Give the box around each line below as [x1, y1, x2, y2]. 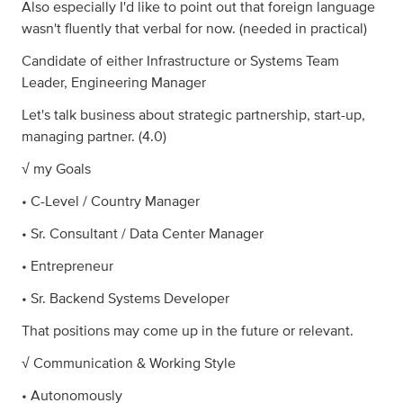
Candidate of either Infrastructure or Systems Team [22, 54, 339, 69]
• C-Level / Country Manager [22, 194, 200, 210]
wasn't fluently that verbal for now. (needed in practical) [22, 22, 367, 37]
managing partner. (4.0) [22, 130, 166, 145]
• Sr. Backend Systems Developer [22, 291, 229, 307]
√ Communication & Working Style [22, 356, 236, 372]
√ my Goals [22, 162, 91, 177]
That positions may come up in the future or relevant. [22, 324, 354, 339]
